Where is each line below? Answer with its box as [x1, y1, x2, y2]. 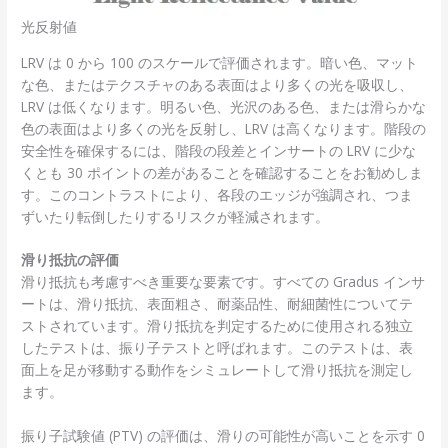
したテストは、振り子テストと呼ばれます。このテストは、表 [21, 338, 414, 358]
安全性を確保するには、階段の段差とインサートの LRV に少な [21, 140, 417, 160]
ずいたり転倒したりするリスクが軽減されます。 [21, 206, 330, 226]
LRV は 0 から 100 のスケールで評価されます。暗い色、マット [21, 52, 419, 72]
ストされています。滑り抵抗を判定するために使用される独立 [21, 316, 414, 336]
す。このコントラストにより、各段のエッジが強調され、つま [21, 184, 414, 204]
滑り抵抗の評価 [21, 250, 120, 270]
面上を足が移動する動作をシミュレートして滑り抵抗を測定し [21, 360, 414, 380]
